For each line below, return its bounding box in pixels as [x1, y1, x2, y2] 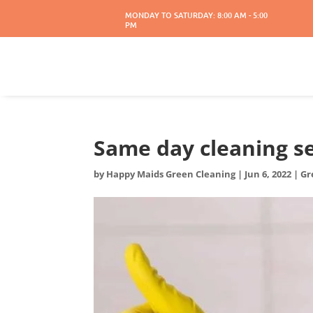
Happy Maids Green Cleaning [106, 168, 236, 180]
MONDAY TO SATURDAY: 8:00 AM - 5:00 [125, 9, 268, 21]
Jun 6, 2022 [245, 168, 292, 180]
